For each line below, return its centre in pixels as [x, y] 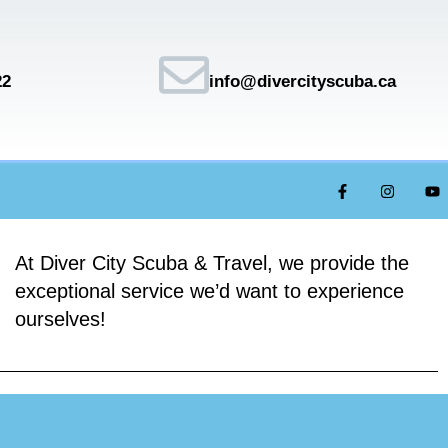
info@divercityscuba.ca [302, 81]
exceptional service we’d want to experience [209, 291]
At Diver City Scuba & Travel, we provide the [211, 263]
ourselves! [60, 319]
